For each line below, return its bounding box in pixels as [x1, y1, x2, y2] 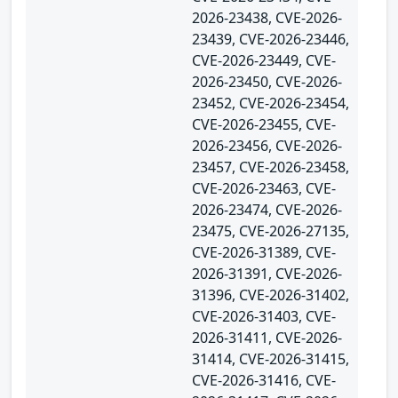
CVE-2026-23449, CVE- [192, 50, 336, 70]
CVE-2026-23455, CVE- [192, 114, 336, 134]
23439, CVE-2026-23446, [192, 28, 349, 49]
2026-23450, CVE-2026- [192, 71, 342, 92]
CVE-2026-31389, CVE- [192, 242, 336, 262]
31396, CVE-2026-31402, [192, 284, 349, 305]
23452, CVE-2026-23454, [192, 92, 349, 113]
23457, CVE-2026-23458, [192, 156, 349, 177]
